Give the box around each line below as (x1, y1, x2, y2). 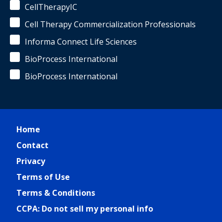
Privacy (16, 156, 45, 166)
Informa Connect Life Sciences (25, 36, 137, 47)
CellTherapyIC (25, 1, 77, 12)
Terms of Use (16, 171, 70, 182)
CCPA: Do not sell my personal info (16, 203, 153, 214)
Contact (16, 140, 49, 151)
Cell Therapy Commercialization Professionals (25, 19, 196, 30)
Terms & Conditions (16, 187, 95, 198)
